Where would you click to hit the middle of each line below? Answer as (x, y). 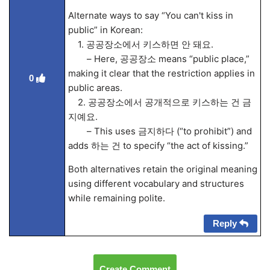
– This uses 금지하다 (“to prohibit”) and (160, 131)
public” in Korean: (105, 30)
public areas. (95, 88)
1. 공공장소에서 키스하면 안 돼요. (140, 44)
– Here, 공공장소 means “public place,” (159, 59)
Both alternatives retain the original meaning (162, 169)
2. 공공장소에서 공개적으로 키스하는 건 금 (159, 102)
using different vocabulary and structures (156, 184)
